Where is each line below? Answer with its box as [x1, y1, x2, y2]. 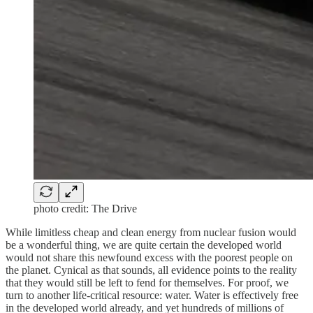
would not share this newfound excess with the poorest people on [6, 252, 293, 264]
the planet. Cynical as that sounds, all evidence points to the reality [6, 264, 297, 277]
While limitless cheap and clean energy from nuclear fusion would [6, 226, 296, 239]
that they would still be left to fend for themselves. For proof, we [6, 277, 289, 289]
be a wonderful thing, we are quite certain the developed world [6, 239, 282, 252]
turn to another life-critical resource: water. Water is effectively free [6, 289, 298, 302]
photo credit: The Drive [34, 203, 137, 215]
